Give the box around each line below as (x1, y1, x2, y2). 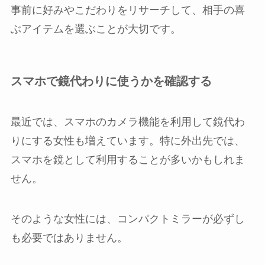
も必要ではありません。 (10, 232, 128, 244)
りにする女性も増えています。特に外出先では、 (10, 135, 245, 147)
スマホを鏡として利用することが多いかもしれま (10, 154, 245, 166)
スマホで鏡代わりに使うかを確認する (10, 75, 212, 88)
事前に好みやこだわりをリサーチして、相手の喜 (10, 4, 245, 16)
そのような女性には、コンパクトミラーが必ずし (10, 213, 245, 225)
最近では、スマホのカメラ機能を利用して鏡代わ (10, 116, 245, 128)
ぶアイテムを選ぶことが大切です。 (10, 22, 181, 35)
